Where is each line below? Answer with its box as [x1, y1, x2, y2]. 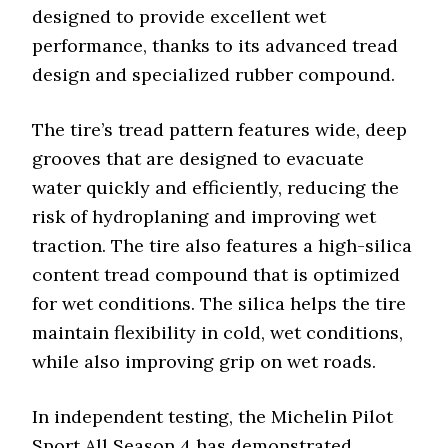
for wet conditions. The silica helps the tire [32, 292, 407, 315]
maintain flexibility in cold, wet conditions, [32, 321, 404, 344]
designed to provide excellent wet [32, 5, 327, 28]
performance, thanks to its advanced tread [32, 34, 399, 57]
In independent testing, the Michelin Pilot [32, 405, 394, 428]
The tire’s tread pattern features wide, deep [32, 118, 408, 141]
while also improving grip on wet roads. [32, 350, 377, 373]
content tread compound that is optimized [32, 263, 401, 286]
